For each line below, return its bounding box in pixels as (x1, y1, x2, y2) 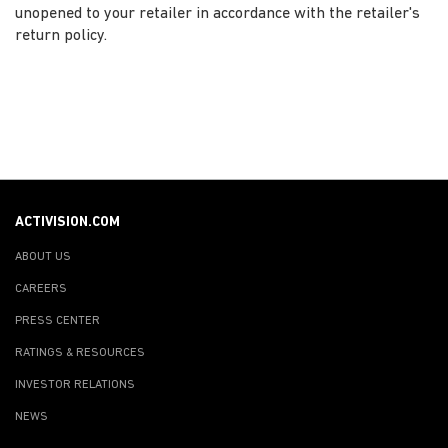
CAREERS (15, 282, 67, 295)
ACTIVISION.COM (15, 214, 120, 230)
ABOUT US (15, 250, 71, 263)
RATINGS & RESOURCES (15, 346, 145, 359)
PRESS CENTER (15, 314, 100, 327)
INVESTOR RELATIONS (15, 378, 135, 391)
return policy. (15, 27, 107, 44)
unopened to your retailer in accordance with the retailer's (15, 5, 420, 22)
